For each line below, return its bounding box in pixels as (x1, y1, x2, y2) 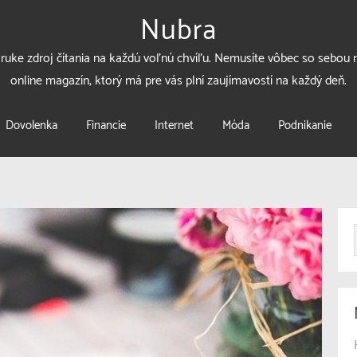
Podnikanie (278, 116, 331, 135)
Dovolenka (6, 116, 57, 135)
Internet (155, 116, 194, 135)
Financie (86, 116, 126, 135)
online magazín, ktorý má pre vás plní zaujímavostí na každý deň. (10, 70, 347, 92)
